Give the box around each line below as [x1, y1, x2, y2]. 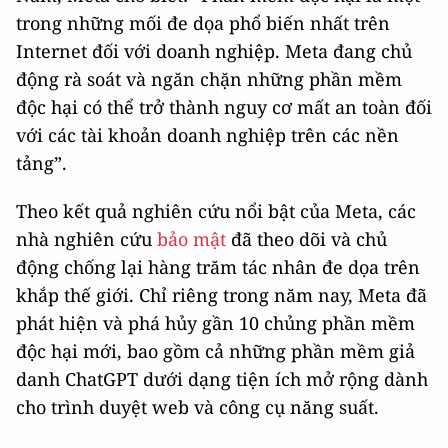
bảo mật [157, 227, 226, 251]
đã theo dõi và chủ [226, 227, 387, 251]
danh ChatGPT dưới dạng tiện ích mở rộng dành [16, 367, 428, 391]
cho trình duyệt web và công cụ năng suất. [16, 395, 379, 419]
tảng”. [16, 151, 67, 175]
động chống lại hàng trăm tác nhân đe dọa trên [16, 255, 420, 279]
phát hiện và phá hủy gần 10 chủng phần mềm [16, 311, 415, 335]
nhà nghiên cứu [16, 227, 157, 251]
